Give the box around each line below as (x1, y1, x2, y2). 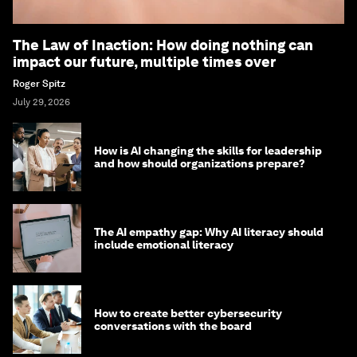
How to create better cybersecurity (94, 307, 282, 320)
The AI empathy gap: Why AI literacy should (94, 226, 324, 239)
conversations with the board (94, 320, 252, 333)
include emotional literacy (94, 238, 233, 252)
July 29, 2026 (13, 96, 70, 108)
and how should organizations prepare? (94, 157, 305, 171)
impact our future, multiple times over (13, 53, 276, 71)
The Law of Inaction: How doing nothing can (13, 37, 313, 54)
